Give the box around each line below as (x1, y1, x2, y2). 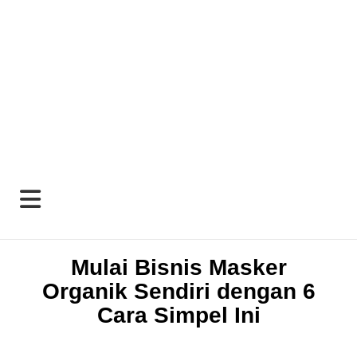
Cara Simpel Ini (96, 303, 261, 328)
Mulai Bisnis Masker (70, 255, 287, 280)
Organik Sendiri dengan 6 (41, 279, 316, 304)
